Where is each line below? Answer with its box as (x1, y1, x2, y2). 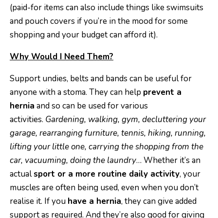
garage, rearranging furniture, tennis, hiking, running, (10, 127, 206, 139)
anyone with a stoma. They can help (10, 87, 143, 98)
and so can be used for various (35, 100, 148, 112)
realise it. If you (10, 196, 68, 207)
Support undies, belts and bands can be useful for (10, 73, 192, 85)
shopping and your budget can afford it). (10, 29, 158, 41)
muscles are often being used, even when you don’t (10, 182, 199, 194)
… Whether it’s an (136, 155, 200, 166)
